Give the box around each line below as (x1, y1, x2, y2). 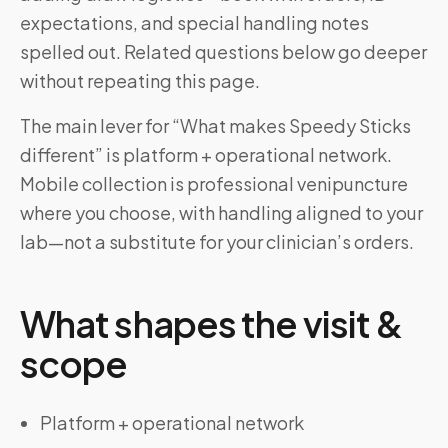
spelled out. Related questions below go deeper (20, 40, 427, 63)
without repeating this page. (20, 69, 260, 92)
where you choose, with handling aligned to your (20, 201, 423, 224)
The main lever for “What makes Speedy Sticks (20, 114, 411, 137)
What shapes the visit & (20, 301, 404, 346)
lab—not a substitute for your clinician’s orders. (20, 230, 414, 253)
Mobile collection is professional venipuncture (20, 172, 408, 195)
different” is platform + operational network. (20, 143, 392, 166)
